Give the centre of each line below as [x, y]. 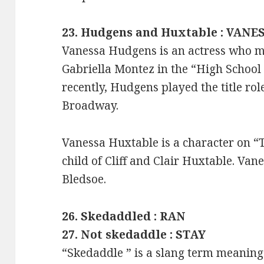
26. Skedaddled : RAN [124, 216]
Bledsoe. [84, 179]
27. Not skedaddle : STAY [134, 234]
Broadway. [90, 105]
